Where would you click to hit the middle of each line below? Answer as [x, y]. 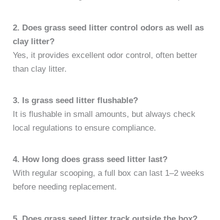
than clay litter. [40, 69]
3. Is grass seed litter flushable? [76, 101]
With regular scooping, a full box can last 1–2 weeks [109, 173]
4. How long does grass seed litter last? [90, 160]
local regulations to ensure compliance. [85, 128]
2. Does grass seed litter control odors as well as [109, 27]
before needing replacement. [65, 187]
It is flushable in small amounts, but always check [104, 114]
